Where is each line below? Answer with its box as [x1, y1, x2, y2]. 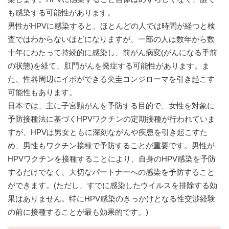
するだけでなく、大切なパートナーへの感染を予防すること [8, 168, 215, 177]
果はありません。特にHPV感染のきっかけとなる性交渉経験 [8, 194, 215, 203]
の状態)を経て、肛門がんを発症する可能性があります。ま [8, 61, 210, 71]
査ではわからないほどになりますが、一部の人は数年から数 [8, 35, 215, 44]
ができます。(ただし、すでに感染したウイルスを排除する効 [8, 181, 217, 190]
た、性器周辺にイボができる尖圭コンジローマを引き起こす [8, 75, 215, 84]
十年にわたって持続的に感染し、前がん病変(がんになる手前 [8, 48, 217, 57]
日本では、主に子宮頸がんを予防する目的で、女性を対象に [8, 101, 215, 110]
